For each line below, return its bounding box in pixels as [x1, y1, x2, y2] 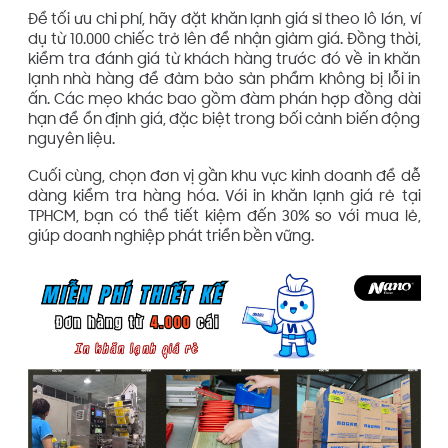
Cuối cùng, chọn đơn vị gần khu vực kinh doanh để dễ [27, 170, 421, 186]
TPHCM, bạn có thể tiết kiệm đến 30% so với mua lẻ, [27, 210, 421, 226]
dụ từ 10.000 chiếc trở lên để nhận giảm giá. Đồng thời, [27, 32, 421, 48]
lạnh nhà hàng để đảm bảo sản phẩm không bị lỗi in [27, 72, 421, 88]
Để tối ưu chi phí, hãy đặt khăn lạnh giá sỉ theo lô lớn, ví [27, 12, 421, 28]
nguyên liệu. [27, 132, 115, 148]
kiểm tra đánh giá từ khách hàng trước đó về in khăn [27, 52, 421, 68]
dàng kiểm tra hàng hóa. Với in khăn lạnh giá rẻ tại [27, 190, 421, 206]
